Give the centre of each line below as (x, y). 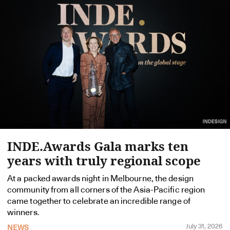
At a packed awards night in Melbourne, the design (100, 178)
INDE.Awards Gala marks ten (98, 146)
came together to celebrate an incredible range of (99, 201)
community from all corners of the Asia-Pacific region (106, 190)
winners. (23, 212)
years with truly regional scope (104, 160)
